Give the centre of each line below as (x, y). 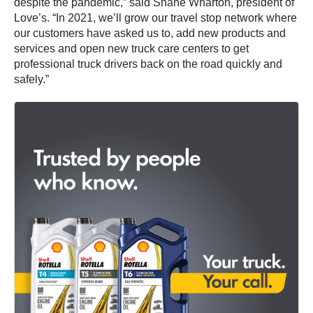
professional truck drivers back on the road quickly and (148, 64)
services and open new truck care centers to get (131, 48)
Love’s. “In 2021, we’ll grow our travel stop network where (155, 17)
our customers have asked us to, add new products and (150, 33)
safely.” (31, 79)
